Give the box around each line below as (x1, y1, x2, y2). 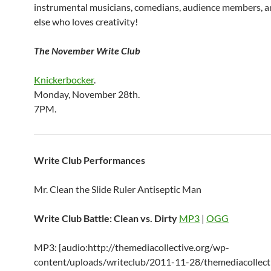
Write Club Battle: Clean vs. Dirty (34, 212, 177, 224)
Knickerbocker (34, 74, 94, 85)
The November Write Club (34, 45, 140, 56)
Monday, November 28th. (34, 88, 140, 100)
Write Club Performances (34, 154, 145, 166)
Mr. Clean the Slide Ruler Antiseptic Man (34, 183, 201, 195)
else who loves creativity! (34, 16, 138, 27)
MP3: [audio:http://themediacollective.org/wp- (34, 241, 229, 253)
